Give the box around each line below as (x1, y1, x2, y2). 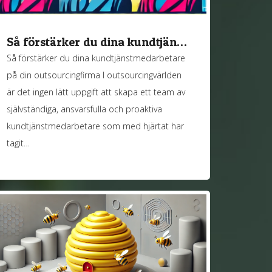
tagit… (7, 137, 30, 149)
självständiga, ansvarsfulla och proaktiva (7, 103, 163, 115)
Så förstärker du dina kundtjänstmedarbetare (7, 52, 186, 64)
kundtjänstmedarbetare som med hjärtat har (7, 120, 185, 132)
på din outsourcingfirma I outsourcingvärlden (7, 69, 182, 81)
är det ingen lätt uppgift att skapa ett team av (7, 86, 186, 98)
